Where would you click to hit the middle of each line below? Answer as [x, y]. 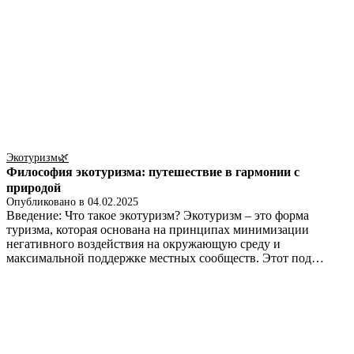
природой [34, 188]
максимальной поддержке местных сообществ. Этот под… [165, 258]
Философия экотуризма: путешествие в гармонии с [153, 172]
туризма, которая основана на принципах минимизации [158, 230]
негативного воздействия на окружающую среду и [143, 244]
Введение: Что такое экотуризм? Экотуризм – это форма [158, 216]
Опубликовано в [47, 202]
